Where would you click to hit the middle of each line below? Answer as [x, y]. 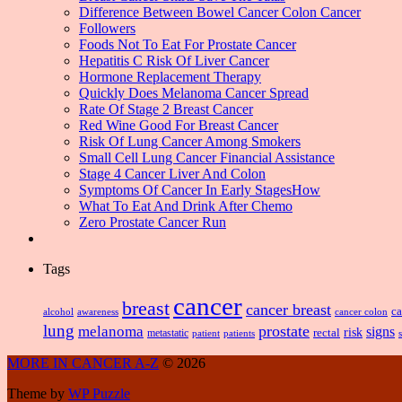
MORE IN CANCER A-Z [83, 363]
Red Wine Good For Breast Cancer [179, 126]
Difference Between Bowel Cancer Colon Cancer [220, 13]
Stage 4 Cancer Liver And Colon [172, 174]
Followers [107, 29]
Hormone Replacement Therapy [170, 77]
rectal [327, 333]
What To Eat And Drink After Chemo [186, 206]
